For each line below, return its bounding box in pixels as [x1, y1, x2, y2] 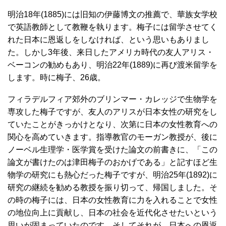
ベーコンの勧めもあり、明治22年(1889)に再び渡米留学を [8, 60, 217, 69]
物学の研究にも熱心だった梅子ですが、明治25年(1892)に [8, 170, 217, 179]
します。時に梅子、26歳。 [8, 73, 105, 82]
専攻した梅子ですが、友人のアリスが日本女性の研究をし [8, 107, 217, 116]
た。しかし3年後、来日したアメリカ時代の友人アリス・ [8, 47, 214, 56]
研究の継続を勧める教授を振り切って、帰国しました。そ [8, 183, 217, 192]
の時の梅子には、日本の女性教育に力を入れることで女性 [8, 195, 217, 204]
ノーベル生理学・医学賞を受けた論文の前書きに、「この [8, 145, 217, 154]
